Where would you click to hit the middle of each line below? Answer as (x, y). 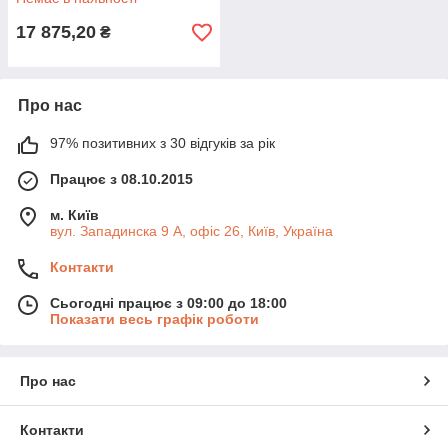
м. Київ (74, 215)
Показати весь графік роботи (154, 319)
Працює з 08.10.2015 (121, 179)
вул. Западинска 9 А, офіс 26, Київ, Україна (191, 231)
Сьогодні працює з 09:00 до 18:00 (168, 303)
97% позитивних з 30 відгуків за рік (162, 143)
